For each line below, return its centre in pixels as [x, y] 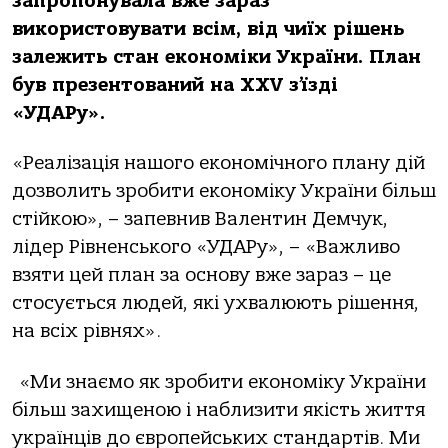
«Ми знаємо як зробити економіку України [219, 381]
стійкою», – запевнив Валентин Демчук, [200, 219]
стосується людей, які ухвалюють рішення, [215, 303]
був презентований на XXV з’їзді [175, 85]
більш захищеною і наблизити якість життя [218, 409]
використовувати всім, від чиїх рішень [208, 29]
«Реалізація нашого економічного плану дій [218, 163]
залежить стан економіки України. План [216, 57]
